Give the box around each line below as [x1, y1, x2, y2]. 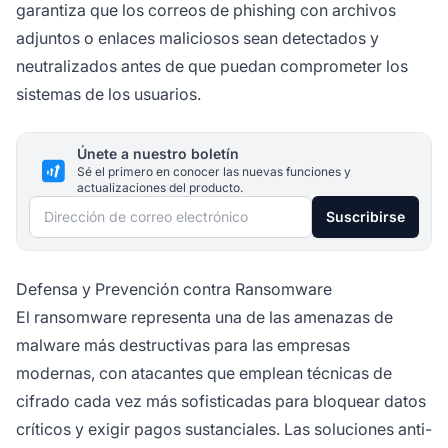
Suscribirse [326, 208, 405, 226]
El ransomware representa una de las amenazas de [16, 307, 393, 328]
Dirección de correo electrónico [28, 199, 265, 220]
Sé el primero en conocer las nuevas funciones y [77, 164, 351, 180]
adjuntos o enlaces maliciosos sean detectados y [16, 28, 379, 49]
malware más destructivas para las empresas [16, 335, 350, 356]
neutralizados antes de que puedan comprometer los [16, 56, 408, 77]
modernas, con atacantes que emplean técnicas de [16, 363, 392, 384]
